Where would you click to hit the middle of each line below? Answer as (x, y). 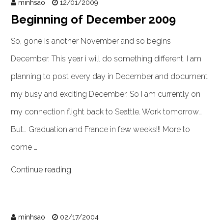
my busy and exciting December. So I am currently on (106, 94)
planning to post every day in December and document (110, 76)
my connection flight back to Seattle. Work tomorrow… (107, 112)
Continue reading (41, 170)
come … (24, 147)
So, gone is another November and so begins (91, 41)
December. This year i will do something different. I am (106, 59)
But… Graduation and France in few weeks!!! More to (101, 129)
